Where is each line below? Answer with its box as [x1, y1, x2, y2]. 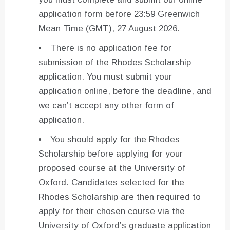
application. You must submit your [39, 72, 172, 82]
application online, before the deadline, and [39, 86, 212, 97]
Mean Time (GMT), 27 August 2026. [39, 24, 180, 34]
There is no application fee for [50, 43, 171, 53]
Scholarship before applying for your [39, 149, 183, 159]
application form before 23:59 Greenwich [39, 9, 200, 20]
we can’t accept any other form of [39, 101, 174, 111]
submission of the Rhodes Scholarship [39, 57, 191, 68]
